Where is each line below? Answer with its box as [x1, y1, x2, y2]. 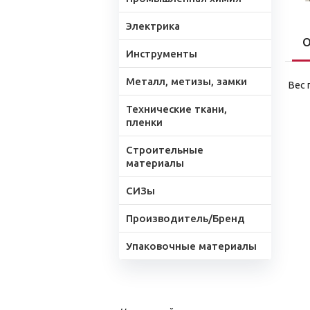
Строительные [126, 144, 203, 156]
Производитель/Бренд [126, 212, 245, 224]
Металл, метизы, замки [126, 75, 247, 87]
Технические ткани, [126, 103, 227, 115]
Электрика [126, 20, 180, 32]
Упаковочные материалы [126, 240, 257, 252]
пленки [126, 116, 163, 128]
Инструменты [126, 48, 197, 60]
